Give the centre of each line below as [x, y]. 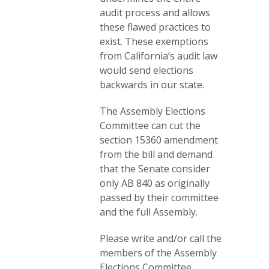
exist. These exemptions [154, 41]
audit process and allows [155, 12]
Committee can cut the [150, 125]
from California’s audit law [159, 56]
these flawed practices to [155, 27]
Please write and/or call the [161, 238]
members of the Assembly [158, 252]
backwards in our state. [152, 84]
